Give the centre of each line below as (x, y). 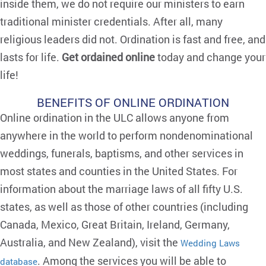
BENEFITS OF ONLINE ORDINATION (133, 102)
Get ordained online (108, 57)
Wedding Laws (210, 243)
